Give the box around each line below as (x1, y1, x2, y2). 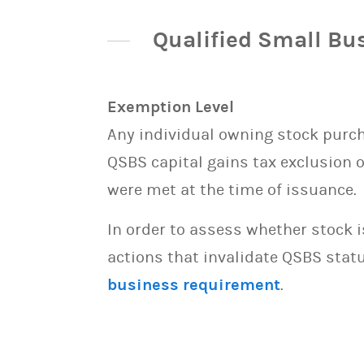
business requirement (107, 275, 280, 294)
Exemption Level (107, 97, 234, 116)
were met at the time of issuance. (107, 180, 357, 199)
